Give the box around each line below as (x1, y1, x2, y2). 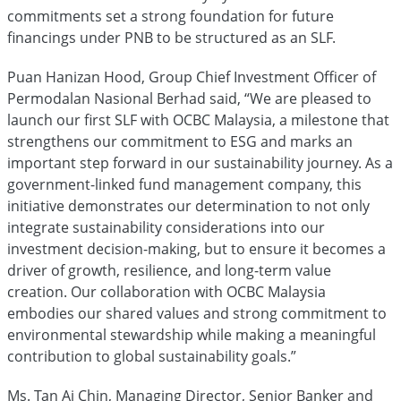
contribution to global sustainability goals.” (7, 346, 296, 366)
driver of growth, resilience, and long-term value (7, 260, 331, 280)
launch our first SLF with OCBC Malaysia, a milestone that (7, 110, 389, 130)
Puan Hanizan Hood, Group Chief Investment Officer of (7, 67, 376, 87)
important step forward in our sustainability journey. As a (7, 153, 393, 173)
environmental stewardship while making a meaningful (7, 325, 376, 345)
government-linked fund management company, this (7, 175, 362, 194)
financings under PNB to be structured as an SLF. (7, 28, 336, 47)
